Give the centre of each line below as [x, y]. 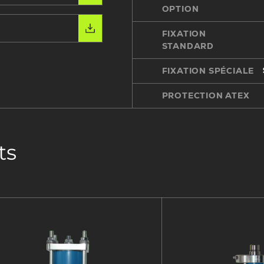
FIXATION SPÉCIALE [208, 71]
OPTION [180, 9]
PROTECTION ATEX [206, 95]
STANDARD [188, 46]
